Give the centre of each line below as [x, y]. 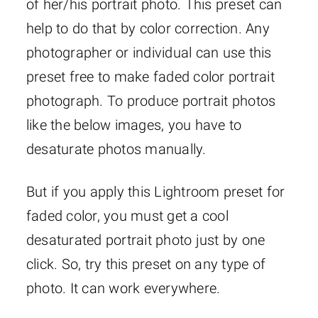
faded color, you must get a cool [127, 215]
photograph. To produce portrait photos [151, 100]
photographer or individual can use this [149, 52]
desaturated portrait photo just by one [146, 240]
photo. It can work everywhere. [123, 288]
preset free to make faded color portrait [150, 76]
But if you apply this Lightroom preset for [155, 191]
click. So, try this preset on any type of [146, 264]
